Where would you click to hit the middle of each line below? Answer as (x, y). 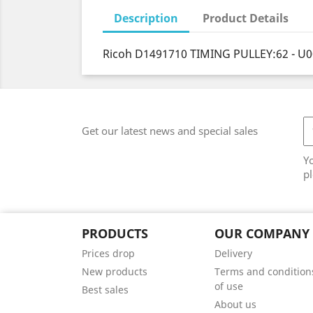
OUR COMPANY (262, 233)
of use (228, 286)
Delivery (233, 253)
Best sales (105, 290)
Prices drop (108, 253)
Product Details (246, 18)
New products (115, 271)
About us (235, 304)
